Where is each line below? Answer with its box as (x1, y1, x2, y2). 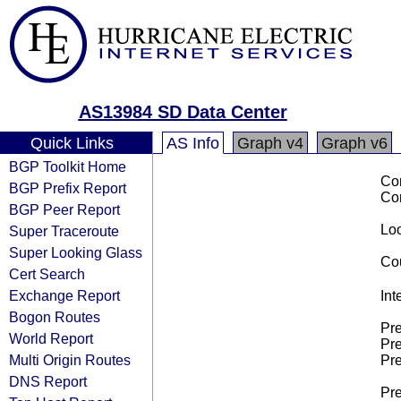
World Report (9, 330, 93, 346)
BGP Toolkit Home (9, 158, 126, 175)
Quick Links (30, 134, 114, 152)
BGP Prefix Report (9, 180, 126, 196)
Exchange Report (9, 287, 120, 303)
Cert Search (9, 266, 85, 282)
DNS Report (9, 373, 87, 389)
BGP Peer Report (9, 201, 120, 218)
